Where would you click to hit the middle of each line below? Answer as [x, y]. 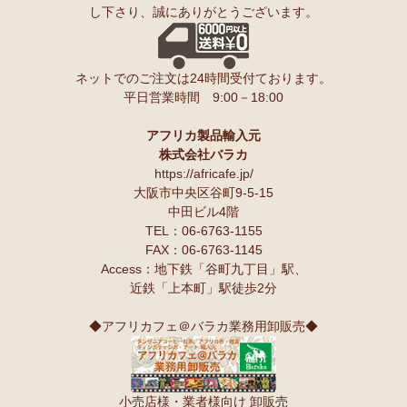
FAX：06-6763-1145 [203, 249]
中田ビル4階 [203, 211]
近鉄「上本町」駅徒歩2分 [203, 288]
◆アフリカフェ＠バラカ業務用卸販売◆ [203, 326]
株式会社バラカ [203, 154]
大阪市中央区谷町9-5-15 [203, 192]
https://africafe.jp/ [203, 173]
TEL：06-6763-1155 [203, 230]
